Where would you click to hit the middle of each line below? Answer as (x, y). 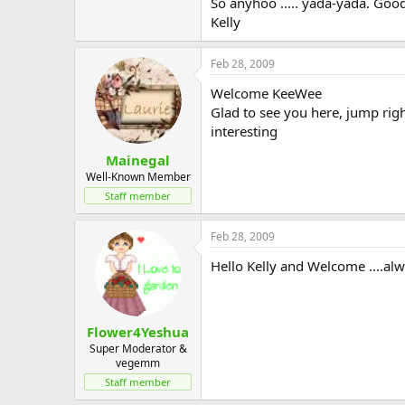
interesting (244, 131)
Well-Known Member (138, 176)
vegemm (138, 363)
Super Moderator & (138, 348)
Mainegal (138, 160)
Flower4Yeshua (138, 332)
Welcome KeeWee (266, 93)
